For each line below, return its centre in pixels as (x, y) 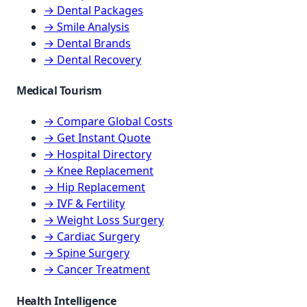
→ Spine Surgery (87, 253)
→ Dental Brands (87, 43)
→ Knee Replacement (99, 171)
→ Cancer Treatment (97, 270)
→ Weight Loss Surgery (104, 220)
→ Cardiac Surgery (92, 237)
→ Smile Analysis (87, 26)
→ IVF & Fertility (84, 204)
